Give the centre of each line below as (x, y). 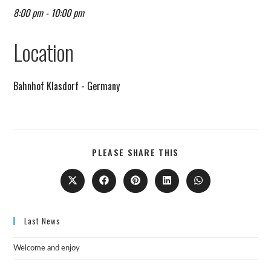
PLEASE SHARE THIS (135, 152)
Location (44, 52)
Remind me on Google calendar (79, 30)
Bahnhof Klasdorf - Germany (67, 86)
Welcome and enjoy (47, 248)
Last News (43, 221)
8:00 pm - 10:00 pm (49, 13)
